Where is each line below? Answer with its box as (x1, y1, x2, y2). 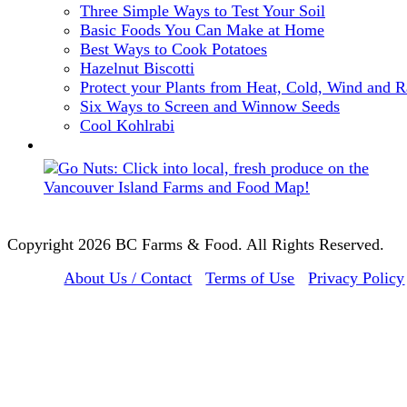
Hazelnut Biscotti (80, 59, 194, 78)
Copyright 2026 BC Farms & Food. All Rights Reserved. (7, 235, 384, 254)
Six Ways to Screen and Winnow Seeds (80, 97, 340, 116)
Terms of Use (205, 269, 295, 288)
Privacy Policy (308, 269, 405, 288)
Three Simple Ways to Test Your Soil (80, 2, 325, 21)
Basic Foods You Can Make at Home (80, 21, 324, 40)
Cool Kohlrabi (80, 116, 174, 135)
